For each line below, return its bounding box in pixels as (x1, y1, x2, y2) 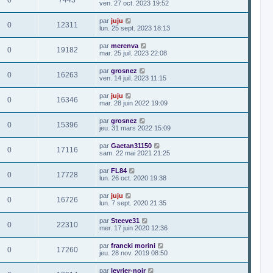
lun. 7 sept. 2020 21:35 (99, 199, 166, 207)
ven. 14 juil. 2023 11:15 (99, 74, 166, 82)
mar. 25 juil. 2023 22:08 (99, 49, 167, 57)
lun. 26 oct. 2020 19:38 (99, 174, 166, 182)
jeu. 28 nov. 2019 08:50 (99, 249, 168, 257)
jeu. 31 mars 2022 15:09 (99, 124, 171, 132)
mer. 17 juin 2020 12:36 (99, 224, 168, 232)
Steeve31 (111, 217, 140, 224)
